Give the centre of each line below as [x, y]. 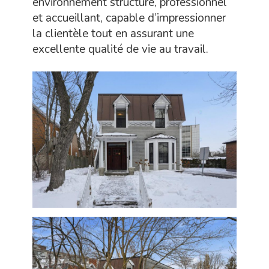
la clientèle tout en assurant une [113, 34]
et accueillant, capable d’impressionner [129, 18]
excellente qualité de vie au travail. [120, 50]
